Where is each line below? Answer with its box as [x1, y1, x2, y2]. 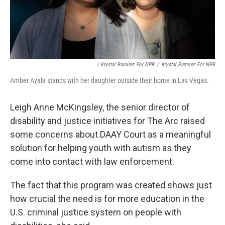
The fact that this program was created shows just [10, 179, 212, 190]
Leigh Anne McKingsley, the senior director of [10, 101, 190, 113]
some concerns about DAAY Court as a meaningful [10, 129, 211, 140]
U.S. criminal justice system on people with [10, 206, 181, 217]
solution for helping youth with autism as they [10, 142, 191, 153]
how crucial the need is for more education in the [10, 193, 204, 204]
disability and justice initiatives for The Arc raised [10, 115, 205, 126]
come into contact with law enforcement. [10, 156, 174, 167]
